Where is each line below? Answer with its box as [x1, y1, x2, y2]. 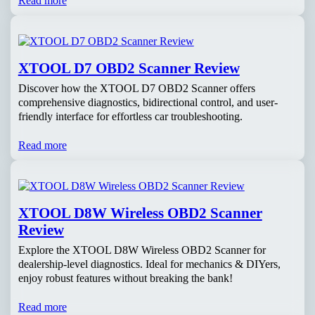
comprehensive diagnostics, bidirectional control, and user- [18, 95, 278, 109]
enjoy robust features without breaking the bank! [18, 271, 233, 285]
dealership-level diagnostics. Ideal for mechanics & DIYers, [18, 257, 281, 271]
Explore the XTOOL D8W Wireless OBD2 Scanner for [18, 243, 266, 257]
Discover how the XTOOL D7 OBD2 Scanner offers [18, 81, 255, 95]
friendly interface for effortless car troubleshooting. [18, 109, 243, 123]
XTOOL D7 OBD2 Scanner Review [18, 60, 240, 76]
